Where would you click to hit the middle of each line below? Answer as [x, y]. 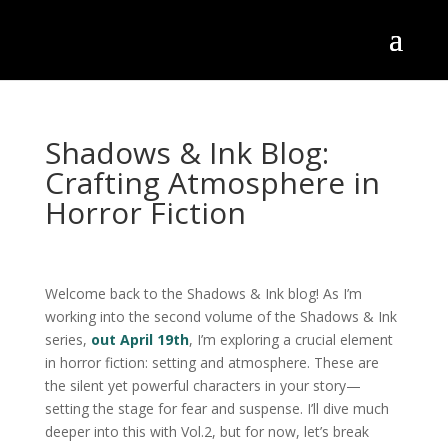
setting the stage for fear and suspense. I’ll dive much [216, 408]
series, [67, 339]
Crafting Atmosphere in [212, 182]
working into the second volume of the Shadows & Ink [220, 316]
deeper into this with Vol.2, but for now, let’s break [206, 431]
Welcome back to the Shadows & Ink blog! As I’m [203, 293]
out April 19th [139, 339]
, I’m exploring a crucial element [290, 339]
